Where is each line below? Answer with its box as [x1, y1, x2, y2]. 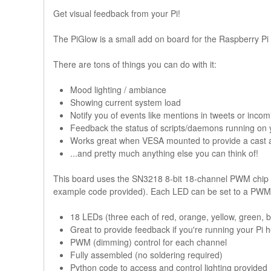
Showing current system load [70, 96, 181, 109]
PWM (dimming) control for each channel [70, 236, 227, 249]
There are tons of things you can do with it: [53, 58, 217, 71]
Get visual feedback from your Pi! [53, 7, 183, 20]
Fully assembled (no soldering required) [70, 249, 223, 261]
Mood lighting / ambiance [70, 83, 166, 96]
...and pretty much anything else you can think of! [70, 147, 258, 160]
